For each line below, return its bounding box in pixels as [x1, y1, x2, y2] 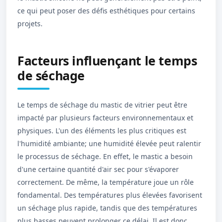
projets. [17, 19, 43, 28]
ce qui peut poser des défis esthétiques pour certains [17, 6, 195, 15]
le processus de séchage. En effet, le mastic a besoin [17, 152, 193, 161]
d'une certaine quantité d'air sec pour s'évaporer [17, 165, 179, 174]
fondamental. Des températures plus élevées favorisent [17, 190, 202, 200]
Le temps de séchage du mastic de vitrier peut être [17, 100, 187, 110]
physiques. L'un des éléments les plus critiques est [17, 126, 186, 135]
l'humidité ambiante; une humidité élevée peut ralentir [17, 139, 201, 148]
